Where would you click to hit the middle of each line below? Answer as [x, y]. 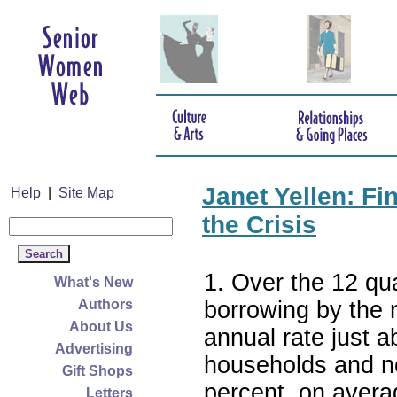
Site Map [86, 193]
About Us [101, 327]
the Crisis [259, 225]
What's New [93, 282]
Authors [105, 304]
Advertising [94, 349]
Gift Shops [97, 371]
